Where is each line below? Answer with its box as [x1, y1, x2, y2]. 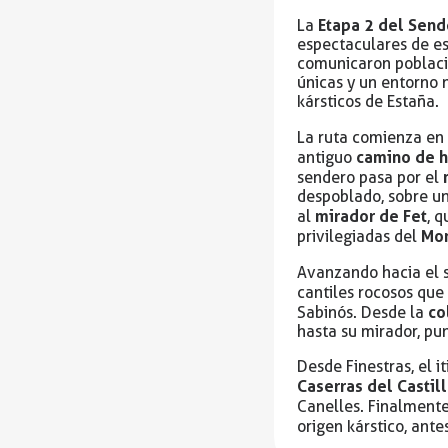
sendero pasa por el [297, 168, 444, 188]
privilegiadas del [297, 227, 422, 247]
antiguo [297, 148, 357, 168]
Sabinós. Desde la [297, 303, 429, 323]
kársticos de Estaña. [297, 92, 440, 112]
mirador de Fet [315, 206, 428, 227]
